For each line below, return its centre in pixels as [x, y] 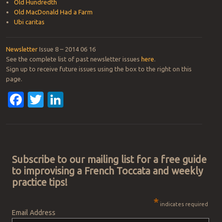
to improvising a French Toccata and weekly [108, 171]
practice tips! [40, 183]
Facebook [59, 100]
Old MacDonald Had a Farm [53, 12]
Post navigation [28, 140]
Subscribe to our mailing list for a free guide [110, 160]
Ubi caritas [29, 22]
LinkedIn [94, 100]
